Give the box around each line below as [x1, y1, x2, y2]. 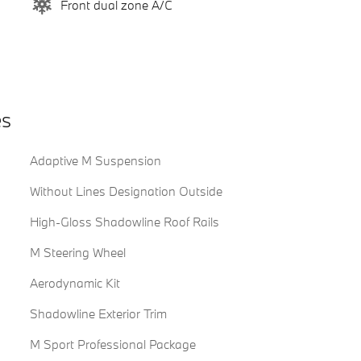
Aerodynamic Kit [29, 275, 120, 292]
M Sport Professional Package [29, 336, 196, 353]
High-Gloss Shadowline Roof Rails [29, 214, 219, 230]
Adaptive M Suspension [29, 152, 161, 169]
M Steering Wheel [29, 244, 126, 261]
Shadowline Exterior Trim [29, 305, 167, 322]
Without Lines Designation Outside [29, 183, 222, 200]
